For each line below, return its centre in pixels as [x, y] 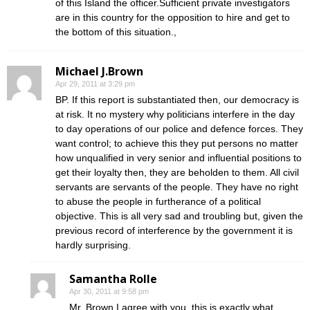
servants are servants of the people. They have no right [177, 186]
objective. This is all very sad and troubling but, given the [179, 216]
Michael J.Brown [99, 71]
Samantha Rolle [113, 279]
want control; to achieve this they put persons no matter [177, 143]
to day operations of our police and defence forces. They [179, 128]
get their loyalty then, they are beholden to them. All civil [177, 172]
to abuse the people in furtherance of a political [158, 201]
